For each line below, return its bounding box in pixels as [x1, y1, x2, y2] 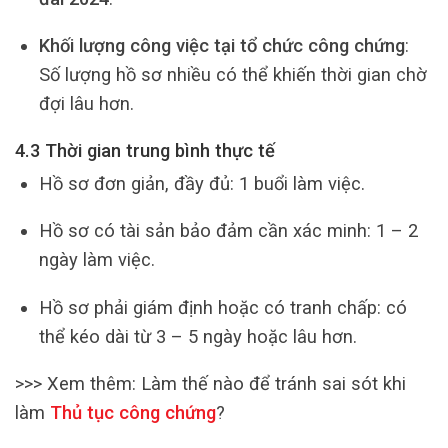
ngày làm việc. [38, 249, 155, 271]
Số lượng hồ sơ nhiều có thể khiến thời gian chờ [38, 63, 427, 85]
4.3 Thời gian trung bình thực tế [15, 140, 275, 162]
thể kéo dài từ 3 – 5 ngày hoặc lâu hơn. [38, 325, 357, 347]
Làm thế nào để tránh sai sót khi [141, 373, 406, 395]
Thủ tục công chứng [45, 402, 216, 424]
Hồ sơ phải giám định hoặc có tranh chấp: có [38, 296, 407, 318]
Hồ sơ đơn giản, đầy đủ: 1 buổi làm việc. [38, 173, 365, 195]
